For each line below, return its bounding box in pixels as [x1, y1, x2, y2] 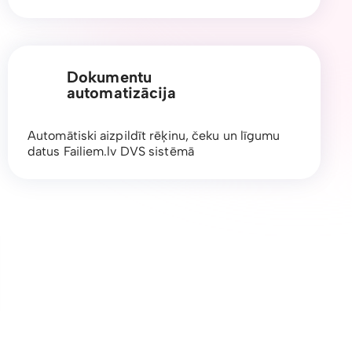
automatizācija [67, 82, 177, 102]
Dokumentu [67, 67, 152, 86]
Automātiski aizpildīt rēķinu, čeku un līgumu [27, 127, 280, 143]
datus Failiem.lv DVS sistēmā [27, 143, 194, 159]
